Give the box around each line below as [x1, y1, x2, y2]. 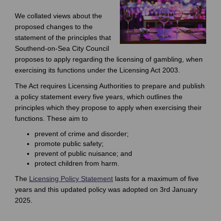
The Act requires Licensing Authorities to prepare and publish [15, 81, 205, 90]
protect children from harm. [35, 159, 121, 167]
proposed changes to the [15, 22, 93, 31]
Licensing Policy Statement [29, 174, 113, 183]
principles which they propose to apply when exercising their [15, 103, 202, 111]
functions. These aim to [15, 114, 90, 122]
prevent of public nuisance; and [35, 149, 134, 157]
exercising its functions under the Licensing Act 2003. [15, 66, 180, 74]
